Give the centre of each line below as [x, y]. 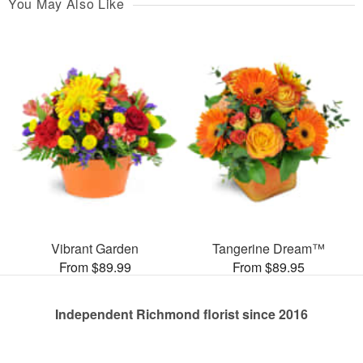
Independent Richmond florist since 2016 [181, 314]
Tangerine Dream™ [268, 248]
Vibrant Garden [95, 248]
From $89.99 [95, 267]
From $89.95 [268, 267]
